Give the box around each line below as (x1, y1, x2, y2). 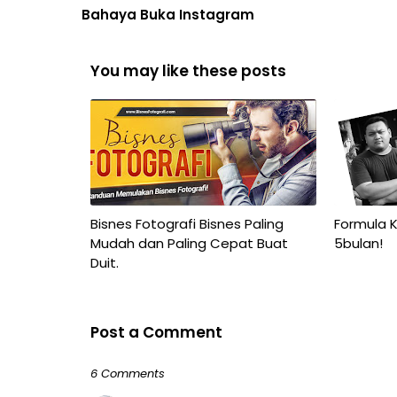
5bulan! (333, 234, 383, 253)
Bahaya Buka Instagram (82, 5, 254, 24)
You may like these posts (90, 60, 286, 82)
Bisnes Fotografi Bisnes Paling (90, 214, 284, 233)
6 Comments (90, 365, 165, 382)
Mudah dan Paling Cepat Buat (90, 234, 288, 253)
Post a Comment (90, 322, 222, 343)
